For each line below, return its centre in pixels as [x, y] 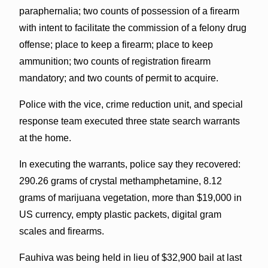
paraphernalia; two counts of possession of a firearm [129, 11]
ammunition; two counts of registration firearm [115, 61]
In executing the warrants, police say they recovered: [130, 164]
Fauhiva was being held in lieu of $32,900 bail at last [130, 257]
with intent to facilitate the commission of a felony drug [133, 28]
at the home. [45, 138]
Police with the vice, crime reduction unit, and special [131, 104]
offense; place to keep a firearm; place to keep [116, 44]
